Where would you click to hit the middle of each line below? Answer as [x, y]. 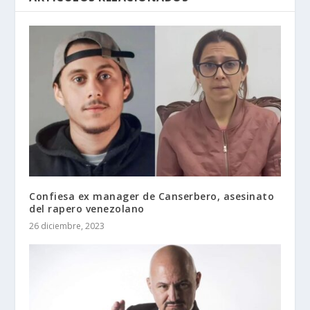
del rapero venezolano [87, 208]
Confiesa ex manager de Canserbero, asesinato [152, 196]
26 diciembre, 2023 [67, 226]
